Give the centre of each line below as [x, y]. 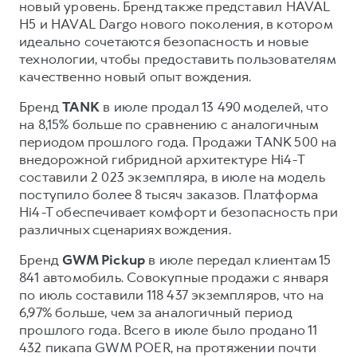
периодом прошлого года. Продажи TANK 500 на [178, 141]
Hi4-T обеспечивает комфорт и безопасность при [179, 212]
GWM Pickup [104, 259]
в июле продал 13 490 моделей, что [214, 106]
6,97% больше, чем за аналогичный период [155, 312]
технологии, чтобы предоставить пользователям [177, 59]
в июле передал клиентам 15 [238, 259]
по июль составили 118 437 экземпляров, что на [172, 294]
